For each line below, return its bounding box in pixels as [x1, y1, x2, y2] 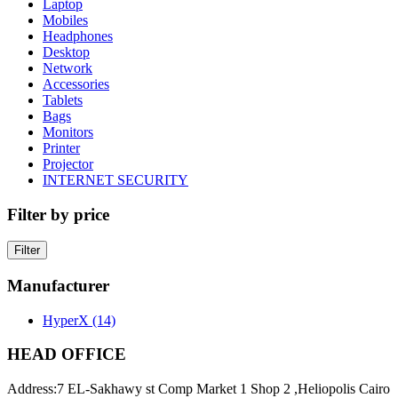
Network [43, 60, 92, 76]
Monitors [43, 123, 93, 139]
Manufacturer [7, 276, 109, 296]
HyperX [43, 312, 92, 328]
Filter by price [7, 204, 109, 224]
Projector [43, 155, 93, 171]
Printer [43, 139, 80, 155]
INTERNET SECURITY [43, 171, 188, 187]
